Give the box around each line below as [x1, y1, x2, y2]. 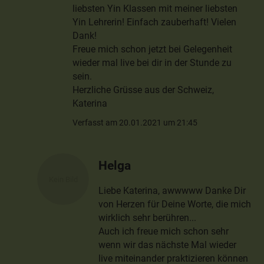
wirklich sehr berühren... [98, 212, 197, 223]
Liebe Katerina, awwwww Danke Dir [98, 184, 246, 196]
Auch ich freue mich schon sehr [98, 225, 229, 237]
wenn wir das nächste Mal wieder [98, 239, 237, 250]
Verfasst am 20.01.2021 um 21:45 [72, 117, 198, 127]
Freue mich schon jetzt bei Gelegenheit [72, 43, 233, 55]
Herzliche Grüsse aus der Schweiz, [72, 84, 214, 95]
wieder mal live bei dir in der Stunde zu [72, 57, 232, 68]
